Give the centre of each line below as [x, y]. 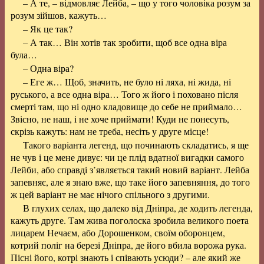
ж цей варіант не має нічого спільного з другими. [110, 194]
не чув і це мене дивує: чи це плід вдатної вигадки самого [127, 157]
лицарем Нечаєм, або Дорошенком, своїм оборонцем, [118, 232]
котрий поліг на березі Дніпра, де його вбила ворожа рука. [128, 245]
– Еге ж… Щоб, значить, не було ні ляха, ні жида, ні [127, 82]
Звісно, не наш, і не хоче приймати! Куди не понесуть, [120, 119]
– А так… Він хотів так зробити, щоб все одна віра [125, 42]
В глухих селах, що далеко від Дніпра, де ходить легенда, [138, 208]
